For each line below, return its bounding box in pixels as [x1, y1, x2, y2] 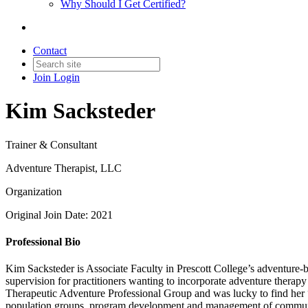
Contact [33, 45, 67, 56]
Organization [5, 185, 62, 197]
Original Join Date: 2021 [5, 208, 113, 221]
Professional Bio [5, 236, 80, 248]
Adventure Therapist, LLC [5, 162, 122, 174]
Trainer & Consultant [5, 138, 97, 151]
